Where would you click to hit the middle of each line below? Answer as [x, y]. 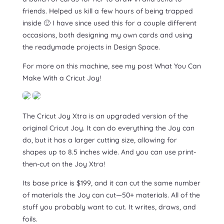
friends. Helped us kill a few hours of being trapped [107, 11]
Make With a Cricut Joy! [61, 78]
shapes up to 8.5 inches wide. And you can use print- [109, 152]
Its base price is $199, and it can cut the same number [111, 183]
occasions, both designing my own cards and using [107, 35]
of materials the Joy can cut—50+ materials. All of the [111, 195]
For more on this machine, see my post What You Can [111, 66]
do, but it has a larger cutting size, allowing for [99, 140]
